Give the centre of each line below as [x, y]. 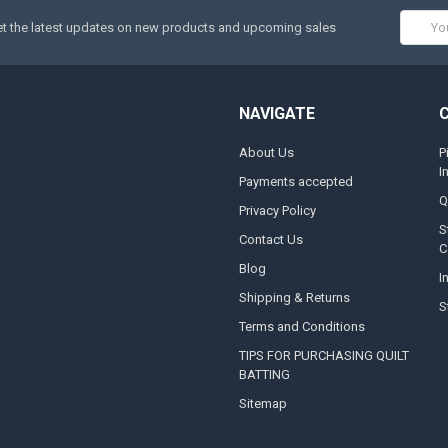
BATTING [264, 375]
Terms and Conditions [301, 327]
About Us [266, 153]
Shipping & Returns [294, 298]
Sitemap [262, 404]
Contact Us [270, 240]
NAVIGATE [276, 113]
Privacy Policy [277, 211]
